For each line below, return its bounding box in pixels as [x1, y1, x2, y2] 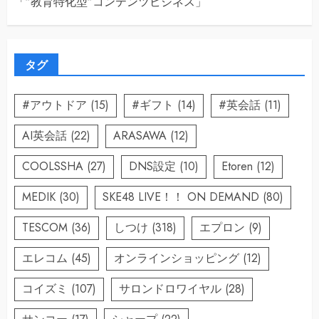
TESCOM [22, 219, 68, 236]
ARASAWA [113, 127, 167, 145]
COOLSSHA [22, 158, 83, 175]
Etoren [221, 158, 253, 175]
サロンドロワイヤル [119, 281, 221, 298]
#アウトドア [22, 97, 87, 114]
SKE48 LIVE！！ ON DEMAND [103, 189, 259, 206]
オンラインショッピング [114, 250, 239, 267]
